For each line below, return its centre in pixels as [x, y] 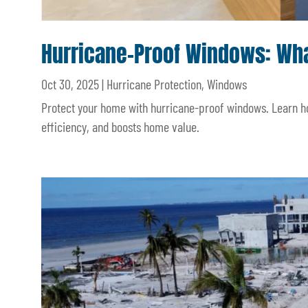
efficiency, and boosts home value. [120, 127]
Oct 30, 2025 [70, 84]
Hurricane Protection [154, 84]
